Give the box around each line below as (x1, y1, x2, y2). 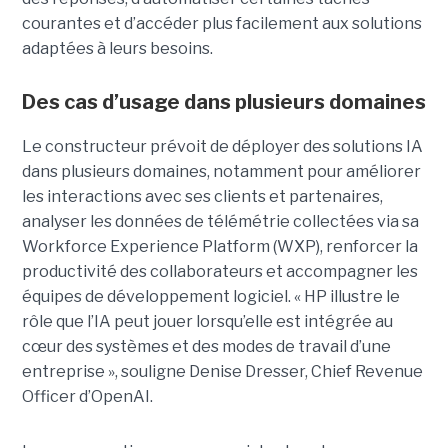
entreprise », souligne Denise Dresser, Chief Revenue (21, 362, 423, 382)
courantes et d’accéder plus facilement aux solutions (21, 14, 422, 34)
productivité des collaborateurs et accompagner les (21, 262, 418, 282)
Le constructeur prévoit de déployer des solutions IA (21, 137, 423, 157)
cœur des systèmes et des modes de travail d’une (21, 337, 391, 357)
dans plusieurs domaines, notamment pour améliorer (21, 162, 421, 182)
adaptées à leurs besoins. (21, 39, 216, 59)
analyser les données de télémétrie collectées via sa (21, 212, 419, 232)
